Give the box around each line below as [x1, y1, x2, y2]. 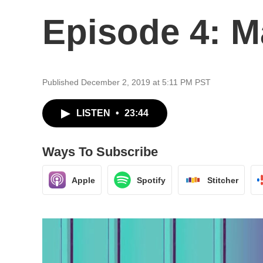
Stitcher [207, 175, 238, 185]
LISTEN [76, 108, 113, 118]
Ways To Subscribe [42, 144, 158, 159]
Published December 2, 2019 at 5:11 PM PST [42, 77, 211, 87]
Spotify [137, 175, 166, 185]
